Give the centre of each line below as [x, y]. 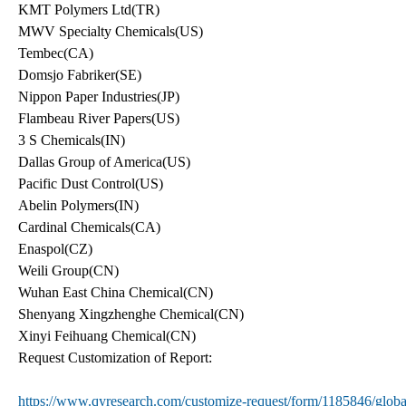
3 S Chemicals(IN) [72, 140]
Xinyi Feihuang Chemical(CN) [107, 335]
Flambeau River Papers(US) [99, 118]
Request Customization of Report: [115, 357]
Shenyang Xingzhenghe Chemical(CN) [131, 314]
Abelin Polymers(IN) [78, 205]
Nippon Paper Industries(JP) [99, 96]
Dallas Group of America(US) [104, 161]
